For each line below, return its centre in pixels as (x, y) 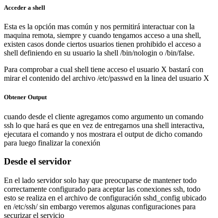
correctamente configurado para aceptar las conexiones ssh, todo (102, 189)
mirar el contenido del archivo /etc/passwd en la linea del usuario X (107, 78)
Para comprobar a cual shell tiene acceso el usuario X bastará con (104, 70)
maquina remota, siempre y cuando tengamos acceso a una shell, (102, 36)
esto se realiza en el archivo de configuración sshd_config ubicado (105, 198)
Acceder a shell (25, 8)
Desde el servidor (37, 162)
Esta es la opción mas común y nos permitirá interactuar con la (99, 27)
